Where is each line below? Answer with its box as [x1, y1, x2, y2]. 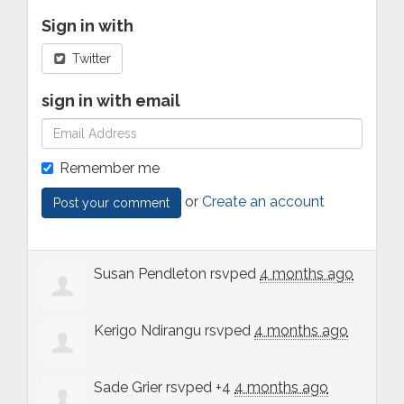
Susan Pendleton [94, 264, 207, 282]
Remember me [60, 159, 160, 177]
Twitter [68, 50, 111, 66]
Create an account [202, 193, 325, 211]
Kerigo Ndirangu [94, 321, 201, 339]
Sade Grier [94, 378, 162, 396]
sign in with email [41, 90, 180, 110]
